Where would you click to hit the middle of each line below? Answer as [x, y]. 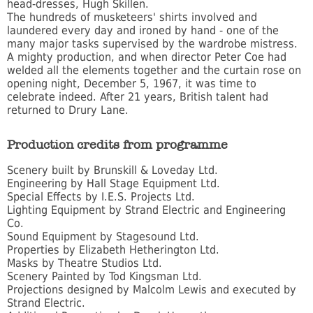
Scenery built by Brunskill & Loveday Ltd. [114, 170]
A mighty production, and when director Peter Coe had [147, 57]
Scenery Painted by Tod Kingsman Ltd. [104, 277]
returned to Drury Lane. [70, 110]
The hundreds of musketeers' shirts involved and [132, 17]
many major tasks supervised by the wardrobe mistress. [154, 44]
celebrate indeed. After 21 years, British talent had [138, 97]
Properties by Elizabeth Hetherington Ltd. [113, 250]
